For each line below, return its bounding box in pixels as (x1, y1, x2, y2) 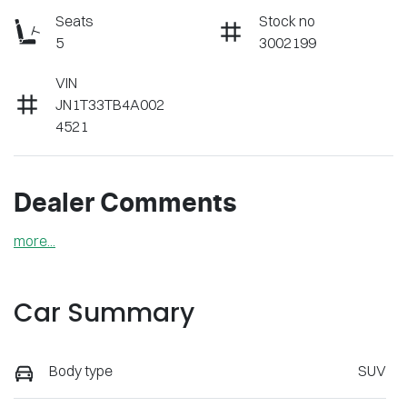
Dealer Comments (14, 192, 237, 218)
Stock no (259, 12, 315, 31)
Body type (49, 362, 113, 381)
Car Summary (14, 295, 194, 332)
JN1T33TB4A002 (55, 95, 164, 114)
